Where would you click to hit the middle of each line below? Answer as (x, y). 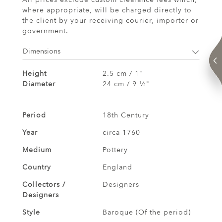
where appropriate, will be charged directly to (107, 10)
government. (45, 31)
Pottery (115, 150)
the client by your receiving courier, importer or (111, 20)
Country (37, 167)
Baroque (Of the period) (146, 212)
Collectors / (44, 184)
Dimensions (42, 51)
